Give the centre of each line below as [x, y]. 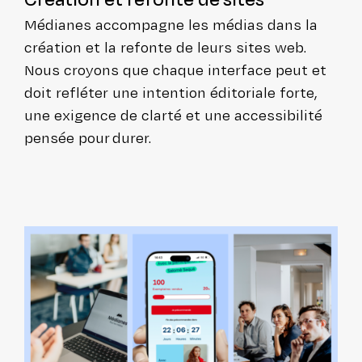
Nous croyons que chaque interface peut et [175, 69]
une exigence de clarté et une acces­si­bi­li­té [173, 115]
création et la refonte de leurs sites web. [165, 47]
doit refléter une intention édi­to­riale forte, [171, 92]
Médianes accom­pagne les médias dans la [171, 24]
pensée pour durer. [89, 137]
